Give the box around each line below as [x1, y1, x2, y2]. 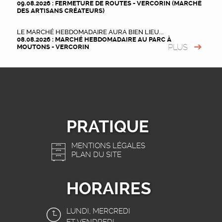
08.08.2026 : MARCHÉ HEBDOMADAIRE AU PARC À [17, 35, 171, 43]
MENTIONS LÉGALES [71, 141, 146, 150]
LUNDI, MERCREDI [66, 206, 131, 216]
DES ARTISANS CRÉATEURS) [17, 6, 105, 14]
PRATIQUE [66, 116, 150, 136]
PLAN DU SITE [71, 150, 122, 159]
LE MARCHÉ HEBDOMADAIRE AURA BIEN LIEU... [17, 28, 164, 36]
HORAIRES [66, 178, 152, 198]
